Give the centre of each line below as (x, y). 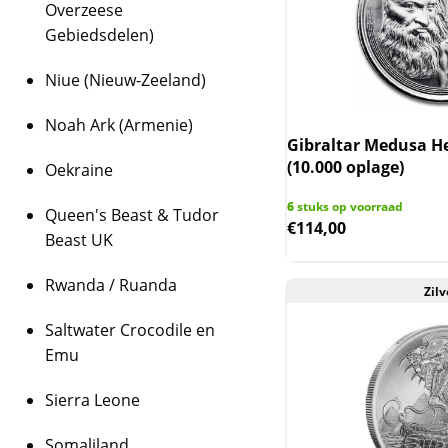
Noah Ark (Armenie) (119, 125)
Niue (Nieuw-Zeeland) (125, 80)
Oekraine (79, 170)
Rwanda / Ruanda (111, 285)
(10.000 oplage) (346, 167)
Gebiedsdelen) (99, 35)
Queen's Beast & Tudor (132, 215)
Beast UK (79, 240)
